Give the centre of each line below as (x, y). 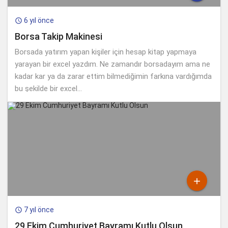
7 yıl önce (39, 209)
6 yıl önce (39, 20)
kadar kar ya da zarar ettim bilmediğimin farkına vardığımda (113, 76)
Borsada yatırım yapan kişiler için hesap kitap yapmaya (106, 52)
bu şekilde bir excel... (48, 88)
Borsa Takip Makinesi (59, 36)
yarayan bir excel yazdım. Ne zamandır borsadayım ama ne (112, 64)
